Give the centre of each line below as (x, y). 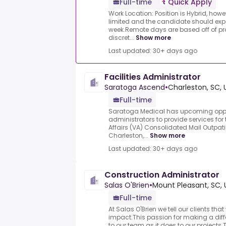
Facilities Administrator (153, 77)
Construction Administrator (162, 175)
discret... (121, 38)
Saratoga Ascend (135, 88)
